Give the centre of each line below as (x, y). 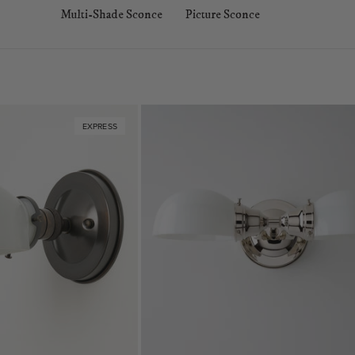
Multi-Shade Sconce (111, 15)
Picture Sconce (223, 15)
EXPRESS (99, 126)
